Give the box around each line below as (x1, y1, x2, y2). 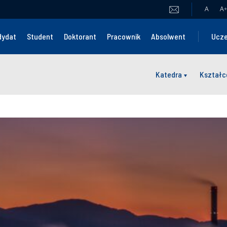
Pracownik (107, 31, 141, 41)
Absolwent (151, 31, 186, 41)
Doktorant (64, 31, 97, 41)
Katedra (156, 69, 182, 79)
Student (27, 31, 54, 41)
